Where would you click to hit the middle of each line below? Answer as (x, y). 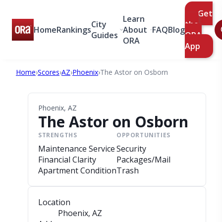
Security (131, 149)
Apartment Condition (77, 170)
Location (54, 202)
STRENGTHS (58, 135)
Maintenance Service (77, 149)
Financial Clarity (67, 160)
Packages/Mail (143, 160)
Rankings (74, 30)
